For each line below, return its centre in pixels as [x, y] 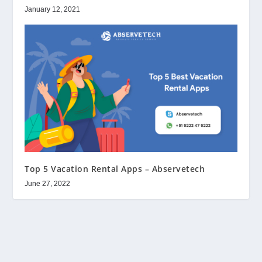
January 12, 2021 [53, 10]
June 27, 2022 [48, 183]
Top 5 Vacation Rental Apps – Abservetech [115, 168]
